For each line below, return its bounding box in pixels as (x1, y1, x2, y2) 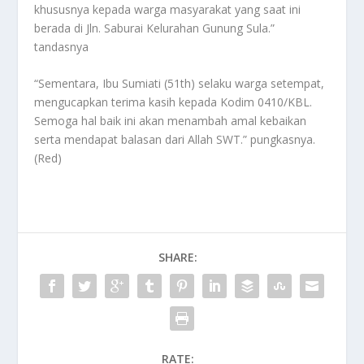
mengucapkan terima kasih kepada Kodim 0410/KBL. (34, 94, 313, 110)
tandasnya (34, 38, 89, 54)
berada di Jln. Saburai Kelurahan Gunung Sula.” (34, 19, 275, 36)
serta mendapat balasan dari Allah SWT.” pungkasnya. (34, 132, 316, 148)
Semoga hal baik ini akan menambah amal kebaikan (34, 113, 307, 129)
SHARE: (158, 249, 197, 266)
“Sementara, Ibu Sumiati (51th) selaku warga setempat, (34, 76, 325, 92)
